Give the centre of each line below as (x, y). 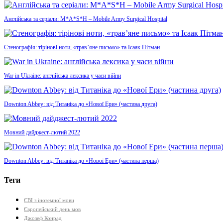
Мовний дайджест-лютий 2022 (42, 133)
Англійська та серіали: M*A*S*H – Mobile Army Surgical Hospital (86, 19)
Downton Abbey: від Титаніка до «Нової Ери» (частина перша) (81, 161)
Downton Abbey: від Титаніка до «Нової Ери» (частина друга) (81, 104)
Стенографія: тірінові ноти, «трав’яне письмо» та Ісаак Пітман (82, 48)
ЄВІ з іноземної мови (49, 200)
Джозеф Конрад (43, 218)
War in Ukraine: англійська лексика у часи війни (62, 76)
